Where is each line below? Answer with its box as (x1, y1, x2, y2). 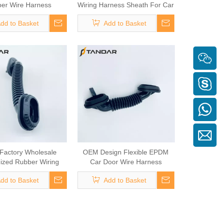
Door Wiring (108, 11, 144, 19)
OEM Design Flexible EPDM (83, 148, 169, 156)
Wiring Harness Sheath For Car (77, 1, 174, 9)
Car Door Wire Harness (90, 158, 162, 166)
